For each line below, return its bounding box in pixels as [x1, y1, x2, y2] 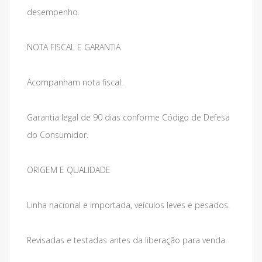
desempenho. [27, 6, 80, 18]
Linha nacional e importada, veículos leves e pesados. [27, 199, 230, 211]
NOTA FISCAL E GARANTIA [27, 42, 120, 53]
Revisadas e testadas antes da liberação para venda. [27, 235, 227, 246]
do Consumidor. [27, 129, 88, 140]
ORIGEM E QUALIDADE [27, 164, 111, 175]
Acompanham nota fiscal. [27, 77, 123, 88]
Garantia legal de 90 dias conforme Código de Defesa [27, 112, 230, 123]
